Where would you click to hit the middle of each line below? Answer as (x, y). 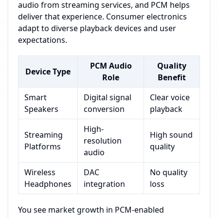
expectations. (43, 40)
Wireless (40, 172)
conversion (104, 109)
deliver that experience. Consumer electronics (102, 17)
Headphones (48, 184)
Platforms (43, 146)
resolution (103, 141)
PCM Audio (111, 66)
